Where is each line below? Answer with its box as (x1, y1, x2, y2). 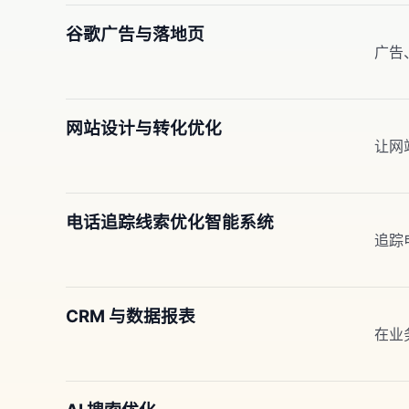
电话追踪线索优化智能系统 (66, 212, 274, 233)
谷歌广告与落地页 (66, 24, 204, 45)
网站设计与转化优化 (66, 118, 222, 139)
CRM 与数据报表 (66, 306, 195, 327)
